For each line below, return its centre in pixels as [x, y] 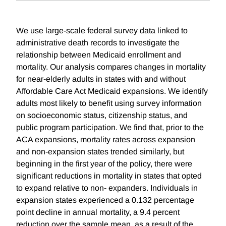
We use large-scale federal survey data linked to [102, 31]
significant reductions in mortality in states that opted [109, 176]
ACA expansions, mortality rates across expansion [106, 140]
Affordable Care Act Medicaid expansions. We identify [112, 91]
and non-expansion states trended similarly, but [100, 152]
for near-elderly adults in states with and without [101, 79]
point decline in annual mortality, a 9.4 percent [98, 212]
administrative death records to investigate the [98, 43]
